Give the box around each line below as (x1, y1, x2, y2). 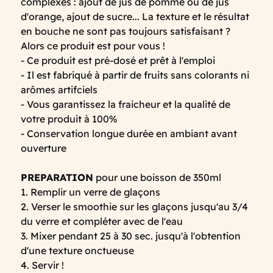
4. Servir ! (21, 259, 64, 272)
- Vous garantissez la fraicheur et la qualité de (21, 98, 230, 111)
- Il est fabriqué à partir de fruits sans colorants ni (21, 69, 249, 82)
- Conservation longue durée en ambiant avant (21, 127, 237, 140)
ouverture (21, 142, 66, 155)
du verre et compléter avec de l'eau (21, 215, 183, 228)
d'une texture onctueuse (21, 244, 134, 257)
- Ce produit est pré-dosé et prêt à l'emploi (21, 54, 215, 67)
